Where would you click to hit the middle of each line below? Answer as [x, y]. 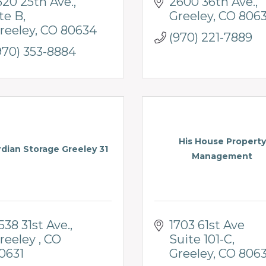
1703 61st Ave [207, 225]
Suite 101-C [201, 239]
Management [222, 156]
